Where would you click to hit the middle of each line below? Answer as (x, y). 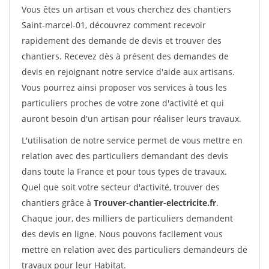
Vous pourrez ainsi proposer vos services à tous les (124, 87)
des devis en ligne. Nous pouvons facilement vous (122, 234)
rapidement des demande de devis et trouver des (122, 41)
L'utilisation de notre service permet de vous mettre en (132, 140)
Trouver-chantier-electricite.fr (155, 203)
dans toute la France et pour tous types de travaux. (124, 171)
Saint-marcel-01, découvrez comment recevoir (114, 25)
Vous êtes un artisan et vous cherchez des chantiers (126, 9)
